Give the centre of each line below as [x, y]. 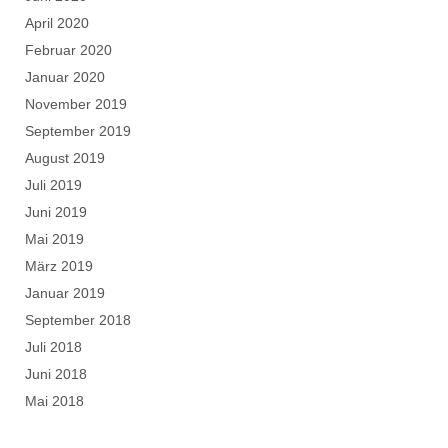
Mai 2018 [54, 400]
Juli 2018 [53, 346]
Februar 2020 [68, 49]
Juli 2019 [53, 184]
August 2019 [65, 157]
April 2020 [57, 22]
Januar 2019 [65, 292]
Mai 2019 [54, 238]
